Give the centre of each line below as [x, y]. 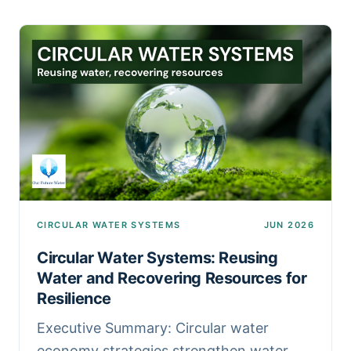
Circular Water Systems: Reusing [157, 257]
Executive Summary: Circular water [153, 327]
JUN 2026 [289, 224]
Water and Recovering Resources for [172, 278]
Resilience [74, 298]
